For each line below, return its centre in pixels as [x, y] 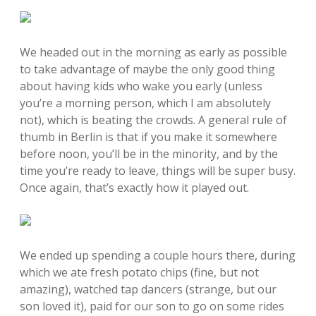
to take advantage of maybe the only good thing [147, 69]
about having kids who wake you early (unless [141, 86]
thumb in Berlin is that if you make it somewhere [148, 137]
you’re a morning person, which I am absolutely [145, 103]
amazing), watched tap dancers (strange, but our [148, 289]
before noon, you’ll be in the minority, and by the [149, 154]
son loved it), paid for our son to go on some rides [152, 306]
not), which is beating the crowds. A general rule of [153, 120]
